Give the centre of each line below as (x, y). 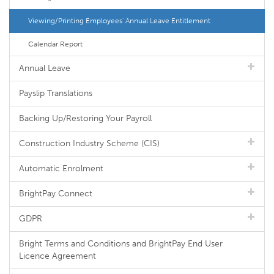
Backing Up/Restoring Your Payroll (85, 118)
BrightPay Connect (56, 194)
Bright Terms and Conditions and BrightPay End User (121, 244)
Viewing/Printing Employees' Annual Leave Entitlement (119, 21)
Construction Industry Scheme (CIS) (89, 143)
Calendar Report (55, 44)
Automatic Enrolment (61, 168)
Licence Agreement (57, 256)
